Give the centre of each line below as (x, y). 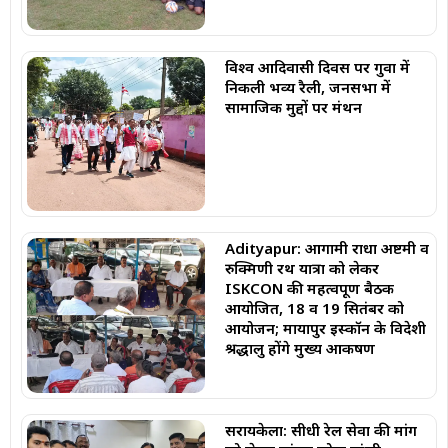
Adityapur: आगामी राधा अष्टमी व (326, 248)
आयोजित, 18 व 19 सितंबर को (314, 308)
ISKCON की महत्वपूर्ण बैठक (309, 288)
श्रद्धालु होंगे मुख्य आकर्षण (299, 348)
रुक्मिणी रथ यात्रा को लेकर (301, 268)
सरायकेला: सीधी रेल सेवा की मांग (320, 430)
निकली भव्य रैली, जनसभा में (307, 86)
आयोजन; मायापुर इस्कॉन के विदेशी (325, 328)
